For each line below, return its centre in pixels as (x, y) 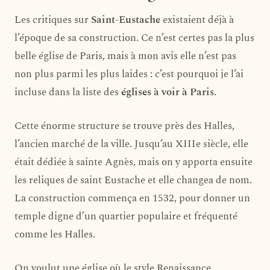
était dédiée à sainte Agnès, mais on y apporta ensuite (133, 162)
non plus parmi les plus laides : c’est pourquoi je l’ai (129, 74)
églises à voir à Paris (168, 92)
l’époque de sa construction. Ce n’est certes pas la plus (134, 38)
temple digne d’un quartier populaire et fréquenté (126, 216)
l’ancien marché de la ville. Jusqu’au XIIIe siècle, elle (131, 144)
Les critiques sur (53, 20)
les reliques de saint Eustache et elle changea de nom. (133, 180)
